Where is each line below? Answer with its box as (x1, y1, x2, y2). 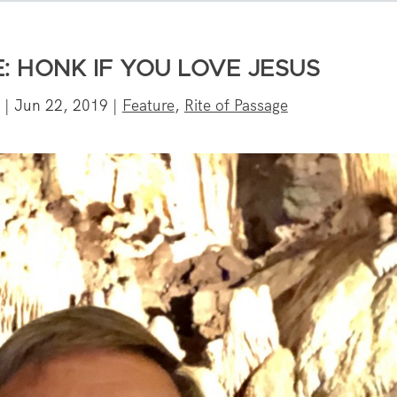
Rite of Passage (183, 95, 288, 115)
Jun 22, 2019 (13, 95, 108, 115)
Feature (121, 95, 175, 115)
